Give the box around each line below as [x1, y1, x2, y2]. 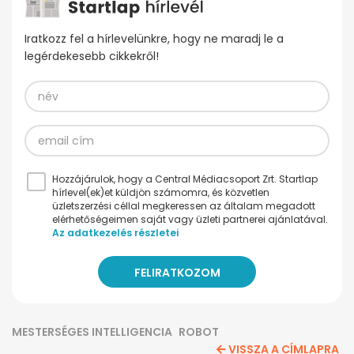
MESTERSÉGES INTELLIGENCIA [12, 324, 172, 341]
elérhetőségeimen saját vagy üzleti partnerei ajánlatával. [52, 213, 328, 227]
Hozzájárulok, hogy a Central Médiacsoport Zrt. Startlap [52, 172, 318, 186]
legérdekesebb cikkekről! [24, 48, 159, 65]
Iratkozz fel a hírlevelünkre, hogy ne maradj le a [24, 31, 284, 47]
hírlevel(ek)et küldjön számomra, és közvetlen [52, 186, 269, 200]
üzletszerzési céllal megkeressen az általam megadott [52, 199, 315, 213]
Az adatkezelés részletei [52, 226, 179, 240]
